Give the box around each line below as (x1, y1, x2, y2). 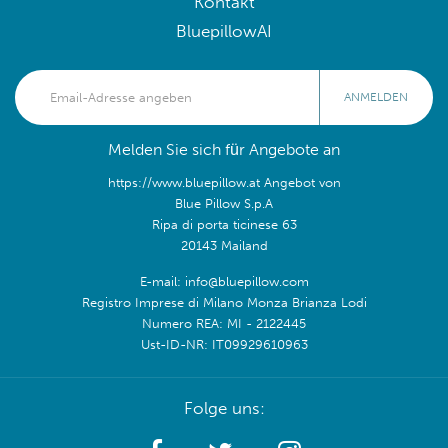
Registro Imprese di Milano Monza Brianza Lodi (81, 293, 367, 310)
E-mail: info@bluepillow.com (139, 272, 309, 289)
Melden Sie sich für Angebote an (108, 139, 340, 159)
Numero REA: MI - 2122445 (142, 314, 306, 331)
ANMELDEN (344, 89, 408, 104)
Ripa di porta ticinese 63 (151, 215, 297, 232)
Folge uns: (183, 397, 265, 419)
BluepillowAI (176, 20, 272, 42)
